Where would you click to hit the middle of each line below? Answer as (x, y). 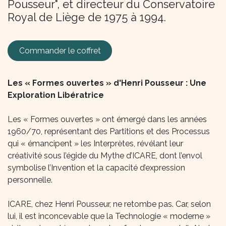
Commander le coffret (60, 50)
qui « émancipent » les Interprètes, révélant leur (95, 143)
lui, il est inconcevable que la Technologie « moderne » (109, 216)
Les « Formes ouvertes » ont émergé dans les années (107, 119)
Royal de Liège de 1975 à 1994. (87, 18)
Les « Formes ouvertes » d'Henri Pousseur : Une (107, 83)
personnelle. (30, 180)
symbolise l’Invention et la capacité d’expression (96, 167)
